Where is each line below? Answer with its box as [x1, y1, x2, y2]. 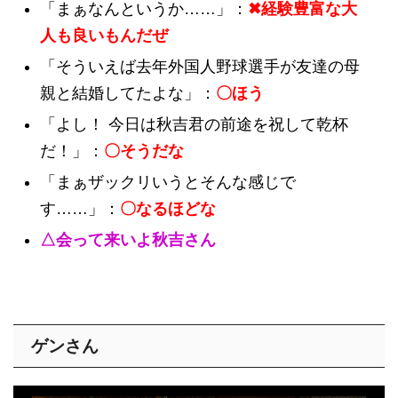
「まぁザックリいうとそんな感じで [40, 173, 296, 192]
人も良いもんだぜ [40, 27, 168, 45]
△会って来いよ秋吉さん [40, 231, 216, 250]
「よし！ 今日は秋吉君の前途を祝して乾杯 [40, 115, 348, 134]
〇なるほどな [120, 200, 216, 219]
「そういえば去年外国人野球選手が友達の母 [40, 58, 360, 76]
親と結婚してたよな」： [40, 84, 216, 103]
